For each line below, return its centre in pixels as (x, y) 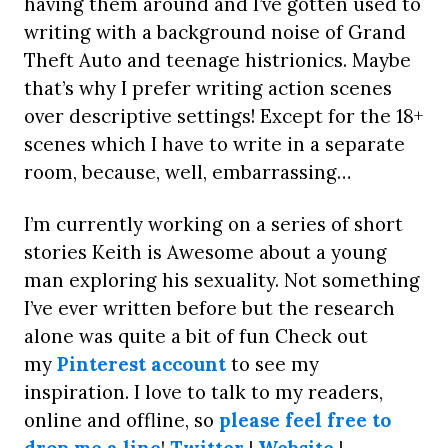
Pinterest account (141, 363)
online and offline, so (119, 419)
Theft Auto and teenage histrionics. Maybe (217, 59)
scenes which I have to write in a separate (214, 143)
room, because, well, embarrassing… (187, 171)
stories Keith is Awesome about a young (205, 251)
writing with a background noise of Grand (215, 31)
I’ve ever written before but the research (209, 307)
